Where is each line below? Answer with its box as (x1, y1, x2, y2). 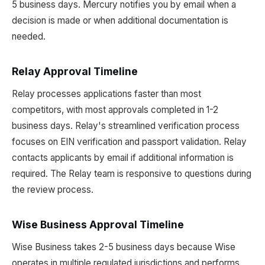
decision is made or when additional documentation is (12, 15, 228, 26)
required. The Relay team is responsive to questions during (12, 168, 251, 179)
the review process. (12, 184, 93, 195)
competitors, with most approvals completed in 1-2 (12, 104, 218, 115)
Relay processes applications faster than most (12, 88, 201, 99)
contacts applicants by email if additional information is (12, 152, 234, 163)
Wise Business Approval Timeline (12, 218, 184, 231)
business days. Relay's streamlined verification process (12, 120, 240, 131)
